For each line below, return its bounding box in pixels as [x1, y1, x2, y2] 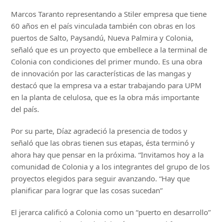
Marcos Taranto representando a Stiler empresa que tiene [11, 8, 207, 19]
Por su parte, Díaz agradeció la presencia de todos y [11, 125, 188, 136]
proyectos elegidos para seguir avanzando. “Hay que [11, 173, 190, 183]
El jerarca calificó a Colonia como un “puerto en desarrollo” [11, 207, 211, 217]
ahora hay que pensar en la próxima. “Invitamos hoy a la [11, 149, 204, 160]
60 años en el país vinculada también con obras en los [11, 20, 196, 31]
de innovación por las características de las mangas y [11, 68, 192, 78]
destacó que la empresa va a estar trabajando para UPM [11, 80, 202, 90]
